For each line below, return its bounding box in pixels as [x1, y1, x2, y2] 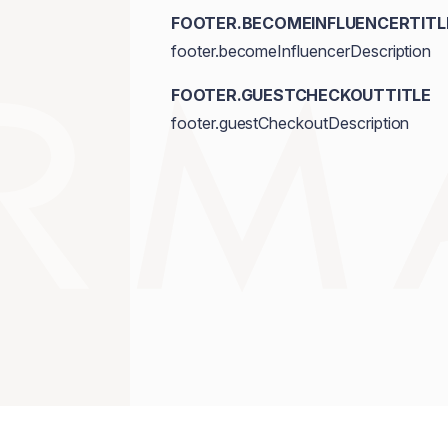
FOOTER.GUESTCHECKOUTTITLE [170, 85, 431, 105]
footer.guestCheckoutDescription [170, 113, 410, 133]
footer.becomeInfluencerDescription [170, 41, 432, 61]
